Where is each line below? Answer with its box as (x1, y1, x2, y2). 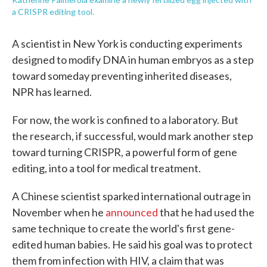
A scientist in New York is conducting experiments (12, 37, 243, 50)
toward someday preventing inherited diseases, (12, 69, 232, 82)
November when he (12, 206, 105, 219)
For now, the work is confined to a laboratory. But (12, 113, 238, 126)
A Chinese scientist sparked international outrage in (12, 190, 251, 203)
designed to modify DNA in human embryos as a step (12, 53, 254, 66)
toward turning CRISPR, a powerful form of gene (12, 145, 237, 159)
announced (105, 206, 158, 219)
